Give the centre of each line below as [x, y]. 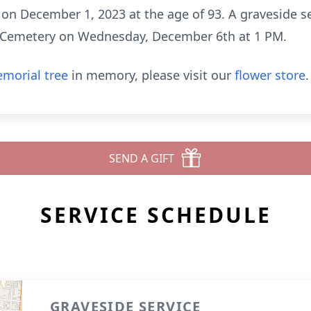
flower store [270, 75]
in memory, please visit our [151, 75]
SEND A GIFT [142, 158]
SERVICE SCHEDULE [155, 215]
